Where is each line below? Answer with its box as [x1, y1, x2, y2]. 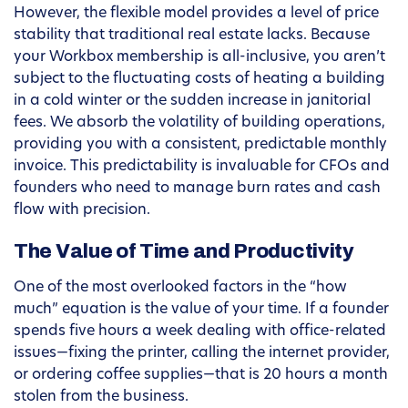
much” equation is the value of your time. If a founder [14, 302, 389, 318]
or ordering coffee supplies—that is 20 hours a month [14, 368, 388, 383]
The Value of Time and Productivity [14, 240, 354, 263]
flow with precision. [14, 203, 150, 219]
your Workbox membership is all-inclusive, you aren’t [14, 50, 385, 66]
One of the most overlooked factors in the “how [14, 280, 347, 296]
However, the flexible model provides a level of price [14, 6, 379, 22]
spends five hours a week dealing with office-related [14, 324, 386, 340]
